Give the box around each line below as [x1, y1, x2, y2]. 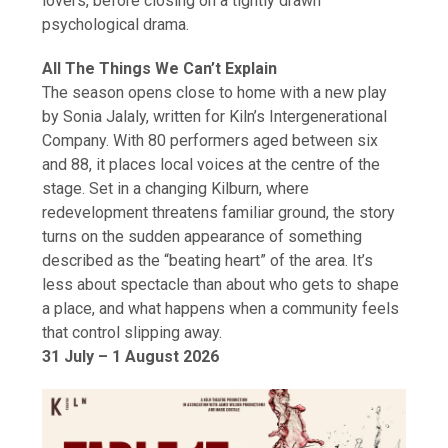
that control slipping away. [42, 323, 223, 343]
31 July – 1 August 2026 [42, 347, 220, 367]
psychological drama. [42, 15, 190, 35]
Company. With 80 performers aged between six [42, 131, 379, 151]
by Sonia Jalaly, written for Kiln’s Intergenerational [42, 107, 388, 127]
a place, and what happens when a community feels [42, 299, 400, 319]
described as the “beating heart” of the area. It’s [42, 251, 374, 271]
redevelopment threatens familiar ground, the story [42, 203, 396, 223]
